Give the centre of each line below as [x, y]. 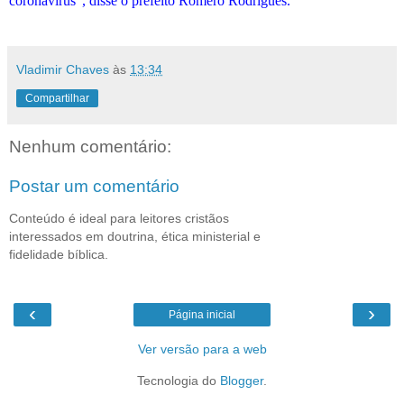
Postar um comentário [94, 186]
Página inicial [202, 315]
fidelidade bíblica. [59, 254]
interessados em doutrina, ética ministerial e [135, 236]
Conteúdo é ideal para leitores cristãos [119, 218]
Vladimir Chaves [63, 69]
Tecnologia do [179, 381]
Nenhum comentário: [90, 146]
